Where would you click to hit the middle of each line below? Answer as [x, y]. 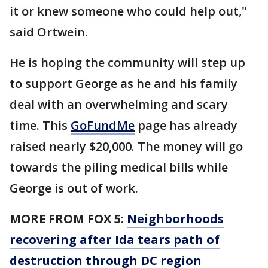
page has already [186, 125]
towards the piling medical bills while [119, 167]
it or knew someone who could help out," [128, 11]
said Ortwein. [49, 32]
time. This [40, 125]
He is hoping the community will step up [127, 63]
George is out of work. [74, 188]
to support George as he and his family [124, 83]
